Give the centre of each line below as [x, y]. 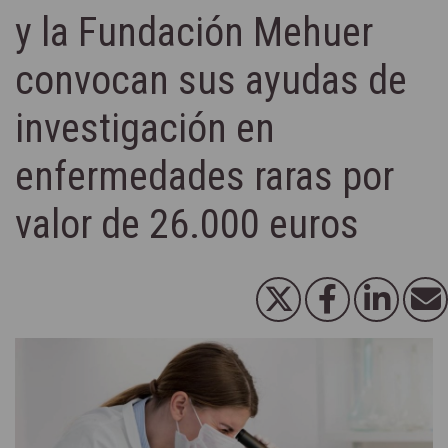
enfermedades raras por [204, 176]
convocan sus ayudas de [211, 80]
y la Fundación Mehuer [194, 32]
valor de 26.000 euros [187, 224]
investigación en [145, 128]
